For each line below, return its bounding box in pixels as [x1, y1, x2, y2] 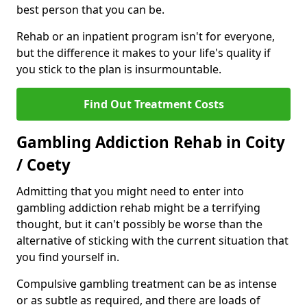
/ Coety [16, 154, 71, 176]
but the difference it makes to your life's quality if [16, 45, 271, 61]
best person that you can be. [16, 2, 167, 18]
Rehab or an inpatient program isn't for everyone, [16, 29, 275, 45]
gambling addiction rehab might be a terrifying [16, 200, 260, 216]
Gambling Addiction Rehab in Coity [16, 132, 285, 153]
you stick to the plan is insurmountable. [16, 62, 221, 77]
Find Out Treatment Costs [83, 97, 224, 112]
